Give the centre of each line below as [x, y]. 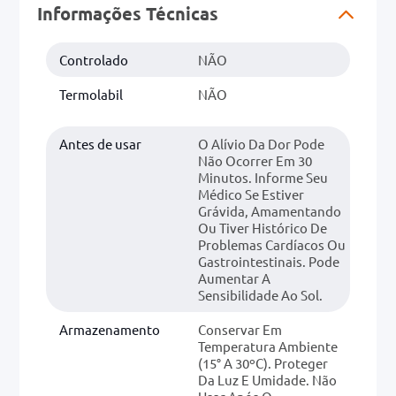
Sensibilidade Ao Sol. [260, 294]
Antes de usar [100, 143]
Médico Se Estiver [251, 194]
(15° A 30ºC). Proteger [263, 362]
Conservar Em [240, 329]
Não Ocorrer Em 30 [255, 160]
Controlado [94, 59]
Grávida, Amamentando [270, 210]
